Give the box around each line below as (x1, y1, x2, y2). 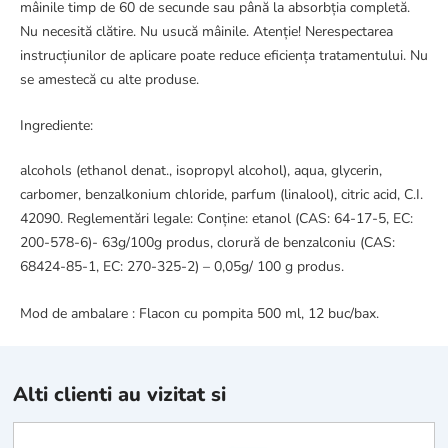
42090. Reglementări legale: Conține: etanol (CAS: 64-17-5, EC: (20, 209, 413, 229)
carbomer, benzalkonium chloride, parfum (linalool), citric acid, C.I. (20, 185, 423, 205)
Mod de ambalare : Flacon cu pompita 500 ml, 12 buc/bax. (20, 303, 379, 323)
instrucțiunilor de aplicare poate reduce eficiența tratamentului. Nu (20, 46, 428, 66)
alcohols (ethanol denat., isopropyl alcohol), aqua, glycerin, (20, 161, 382, 181)
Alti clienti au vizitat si (13, 380, 227, 408)
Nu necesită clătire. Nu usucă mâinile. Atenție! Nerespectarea (20, 22, 393, 42)
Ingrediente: (20, 116, 93, 136)
